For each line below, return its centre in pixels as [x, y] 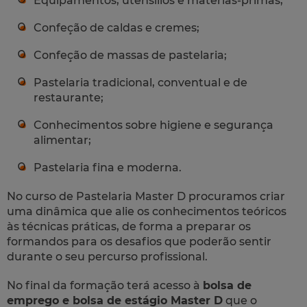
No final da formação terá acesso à [105, 285]
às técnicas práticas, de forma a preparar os [129, 226]
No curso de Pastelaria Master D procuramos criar [146, 196]
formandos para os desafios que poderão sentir [139, 241]
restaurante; [69, 97]
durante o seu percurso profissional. [107, 256]
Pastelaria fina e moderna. [108, 167]
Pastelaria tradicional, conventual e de [140, 82]
